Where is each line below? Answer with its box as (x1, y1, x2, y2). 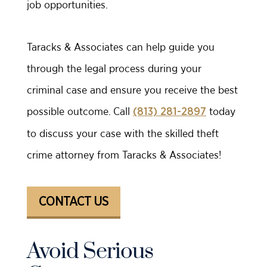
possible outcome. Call (27, 105, 133, 117)
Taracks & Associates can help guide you (27, 41, 215, 53)
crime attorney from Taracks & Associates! (27, 148, 222, 161)
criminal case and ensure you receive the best (27, 83, 238, 96)
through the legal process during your (27, 62, 201, 74)
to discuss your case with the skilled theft (27, 127, 219, 139)
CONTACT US (39, 195, 108, 208)
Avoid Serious (27, 238, 153, 265)
